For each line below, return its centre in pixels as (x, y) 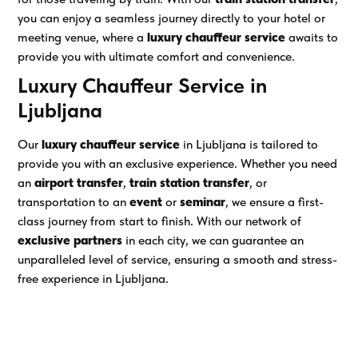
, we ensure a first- (275, 201)
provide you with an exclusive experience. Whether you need (178, 163)
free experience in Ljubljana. (93, 278)
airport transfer (79, 182)
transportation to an (74, 201)
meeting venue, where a (83, 37)
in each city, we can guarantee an (213, 240)
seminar (203, 201)
